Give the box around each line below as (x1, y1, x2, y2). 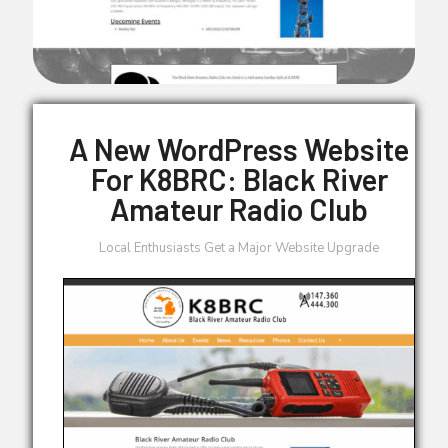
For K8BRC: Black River (90, 160, 388, 197)
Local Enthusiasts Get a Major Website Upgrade (99, 238, 379, 257)
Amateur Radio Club (110, 190, 368, 227)
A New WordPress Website (69, 130, 409, 167)
